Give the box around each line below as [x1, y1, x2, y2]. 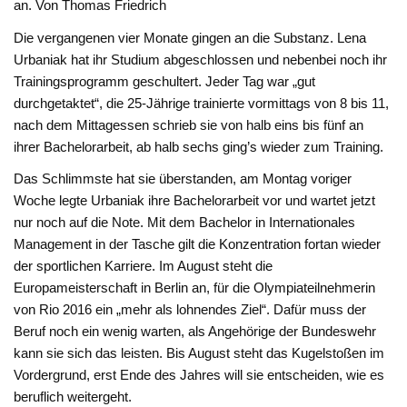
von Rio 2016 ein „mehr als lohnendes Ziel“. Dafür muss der [14, 302, 367, 318]
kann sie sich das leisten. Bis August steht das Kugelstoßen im [14, 345, 385, 362]
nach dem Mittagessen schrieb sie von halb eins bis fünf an [14, 116, 364, 133]
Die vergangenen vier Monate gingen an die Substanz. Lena [14, 29, 367, 45]
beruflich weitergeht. [14, 389, 133, 405]
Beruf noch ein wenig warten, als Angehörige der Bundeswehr [14, 323, 377, 340]
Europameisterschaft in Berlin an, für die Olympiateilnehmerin [14, 280, 376, 296]
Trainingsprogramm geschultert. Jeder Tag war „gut [14, 73, 316, 89]
